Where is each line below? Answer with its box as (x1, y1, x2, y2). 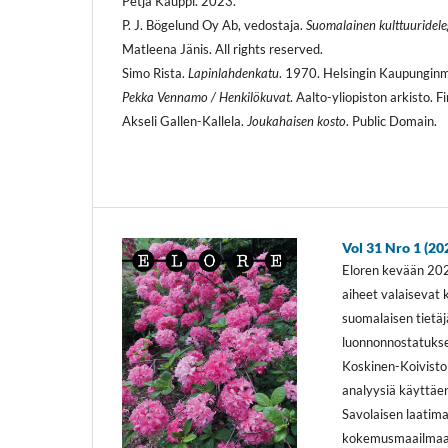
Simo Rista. (122, 65, 188, 82)
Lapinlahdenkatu (188, 65, 279, 82)
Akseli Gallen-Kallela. (122, 113, 247, 130)
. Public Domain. (346, 113, 437, 130)
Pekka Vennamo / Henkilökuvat (122, 89, 290, 106)
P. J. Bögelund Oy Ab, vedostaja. (122, 17, 306, 34)
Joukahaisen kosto (247, 113, 346, 130)
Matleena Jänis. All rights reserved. (122, 41, 323, 58)
